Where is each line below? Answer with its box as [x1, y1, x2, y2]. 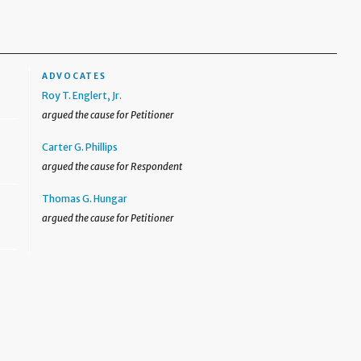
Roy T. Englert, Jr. [42, 89, 122, 102]
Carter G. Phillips [42, 141, 118, 153]
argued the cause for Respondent [42, 160, 183, 172]
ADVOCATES [42, 71, 106, 81]
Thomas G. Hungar [42, 193, 128, 205]
